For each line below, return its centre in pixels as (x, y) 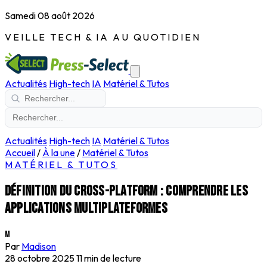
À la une (59, 153)
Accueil (20, 153)
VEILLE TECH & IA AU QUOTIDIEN (103, 37)
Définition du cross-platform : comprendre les (126, 191)
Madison (39, 246)
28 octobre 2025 (40, 258)
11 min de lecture (109, 258)
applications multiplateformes (86, 208)
